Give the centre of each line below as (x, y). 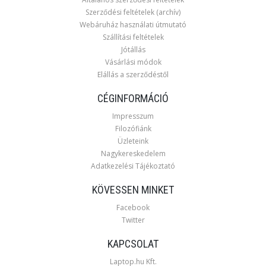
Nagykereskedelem (133, 154)
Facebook (133, 208)
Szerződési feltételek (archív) (133, 12)
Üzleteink (133, 141)
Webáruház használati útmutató (133, 25)
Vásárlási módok (133, 62)
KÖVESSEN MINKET (133, 190)
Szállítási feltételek (133, 37)
